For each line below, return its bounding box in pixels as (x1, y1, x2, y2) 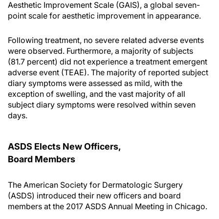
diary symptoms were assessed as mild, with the (8, 78, 182, 88)
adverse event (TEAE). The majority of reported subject (8, 67, 208, 77)
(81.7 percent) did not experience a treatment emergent (8, 57, 207, 66)
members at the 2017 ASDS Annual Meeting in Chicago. (8, 201, 207, 211)
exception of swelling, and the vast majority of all (8, 89, 185, 99)
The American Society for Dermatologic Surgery (8, 180, 183, 190)
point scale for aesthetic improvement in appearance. (8, 11, 201, 21)
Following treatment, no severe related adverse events (8, 35, 204, 45)
